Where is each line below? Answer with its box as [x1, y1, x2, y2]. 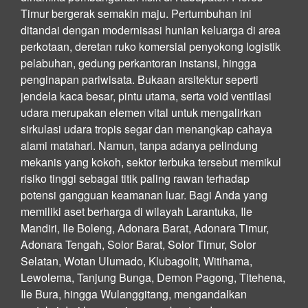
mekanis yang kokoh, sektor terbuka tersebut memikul [21, 153, 281, 170]
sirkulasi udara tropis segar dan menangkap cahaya [21, 120, 272, 137]
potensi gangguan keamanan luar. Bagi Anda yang [21, 186, 267, 203]
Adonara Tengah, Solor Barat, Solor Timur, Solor [21, 236, 256, 252]
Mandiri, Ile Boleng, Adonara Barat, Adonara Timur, [21, 219, 269, 236]
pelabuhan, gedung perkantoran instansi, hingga [21, 54, 256, 71]
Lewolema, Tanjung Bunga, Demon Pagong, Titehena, [21, 269, 285, 285]
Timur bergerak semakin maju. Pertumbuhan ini [21, 5, 252, 21]
